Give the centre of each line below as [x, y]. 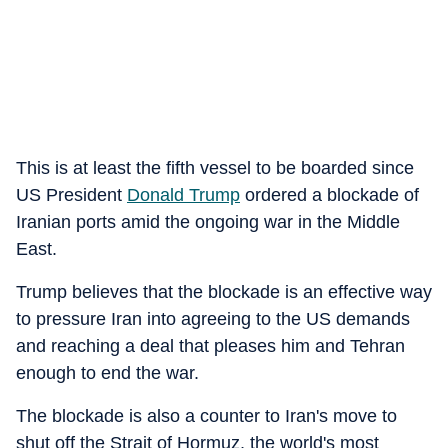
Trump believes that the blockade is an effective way [224, 292]
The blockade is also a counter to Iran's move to [206, 416]
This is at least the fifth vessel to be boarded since [215, 168]
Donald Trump [183, 195]
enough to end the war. [107, 373]
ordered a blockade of [329, 195]
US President [71, 195]
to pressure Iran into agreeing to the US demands [213, 319]
